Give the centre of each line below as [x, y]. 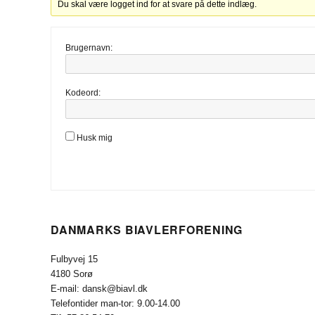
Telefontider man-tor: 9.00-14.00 [115, 303]
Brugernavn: [89, 47]
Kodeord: [83, 92]
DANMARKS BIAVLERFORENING [147, 229]
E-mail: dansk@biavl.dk [99, 288]
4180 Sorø [72, 274]
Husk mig [95, 137]
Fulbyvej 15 [74, 259]
